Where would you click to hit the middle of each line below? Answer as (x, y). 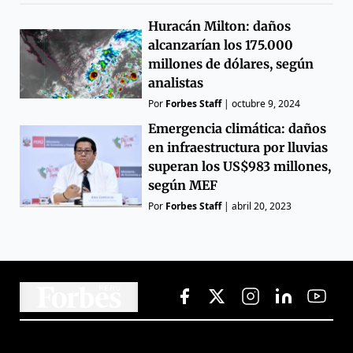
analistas (176, 82)
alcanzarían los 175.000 (221, 45)
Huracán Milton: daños (220, 26)
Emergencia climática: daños (238, 128)
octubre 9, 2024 (266, 103)
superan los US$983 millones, (240, 166)
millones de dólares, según (231, 63)
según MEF (183, 185)
